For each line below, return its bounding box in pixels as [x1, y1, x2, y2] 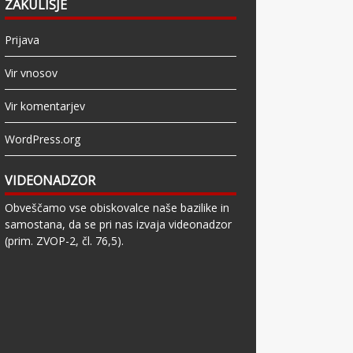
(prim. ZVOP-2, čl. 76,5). [5, 233, 124, 249]
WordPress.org [5, 132, 81, 147]
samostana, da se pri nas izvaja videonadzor [5, 217, 232, 232]
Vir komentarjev [5, 98, 86, 114]
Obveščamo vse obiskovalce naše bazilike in [5, 200, 230, 216]
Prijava [5, 32, 40, 48]
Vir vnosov [5, 65, 58, 81]
